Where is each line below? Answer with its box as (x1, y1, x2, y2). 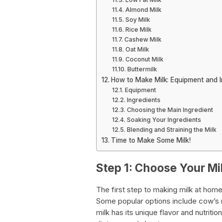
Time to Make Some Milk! (111, 136, 191, 144)
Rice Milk (125, 26, 152, 33)
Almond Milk (125, 6, 162, 13)
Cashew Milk (124, 36, 162, 43)
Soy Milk (125, 16, 150, 23)
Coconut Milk (125, 55, 164, 63)
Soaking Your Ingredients (126, 116, 201, 123)
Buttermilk (127, 65, 157, 73)
